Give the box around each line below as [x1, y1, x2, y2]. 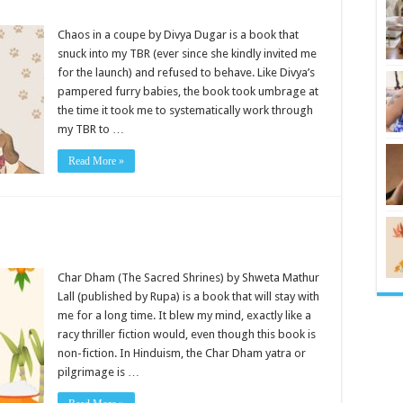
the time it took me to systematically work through [58, 103, 313, 117]
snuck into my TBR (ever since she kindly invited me [58, 47, 317, 60]
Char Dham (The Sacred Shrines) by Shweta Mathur [58, 271, 319, 284]
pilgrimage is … [58, 365, 139, 379]
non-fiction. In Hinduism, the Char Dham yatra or [58, 346, 306, 360]
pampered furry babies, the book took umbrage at [58, 85, 318, 98]
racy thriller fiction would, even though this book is [58, 327, 316, 341]
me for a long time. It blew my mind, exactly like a [58, 309, 311, 322]
